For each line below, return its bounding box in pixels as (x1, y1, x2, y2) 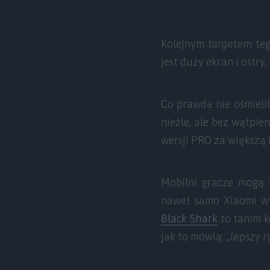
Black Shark (161, 212, 218, 225)
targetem (207, 37, 252, 50)
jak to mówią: (161, 230, 226, 243)
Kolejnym (161, 37, 208, 50)
